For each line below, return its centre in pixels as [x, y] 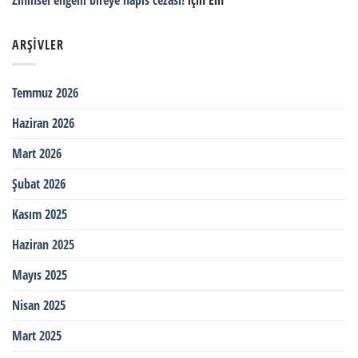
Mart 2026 [37, 154]
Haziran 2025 [43, 245]
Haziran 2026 [43, 123]
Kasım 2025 [40, 215]
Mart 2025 [37, 336]
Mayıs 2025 [40, 275]
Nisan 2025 [39, 306]
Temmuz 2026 [45, 93]
